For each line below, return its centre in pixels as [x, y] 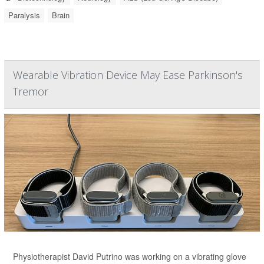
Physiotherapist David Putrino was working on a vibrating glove [130, 257]
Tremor [31, 92]
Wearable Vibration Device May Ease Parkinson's [128, 75]
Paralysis [24, 15]
